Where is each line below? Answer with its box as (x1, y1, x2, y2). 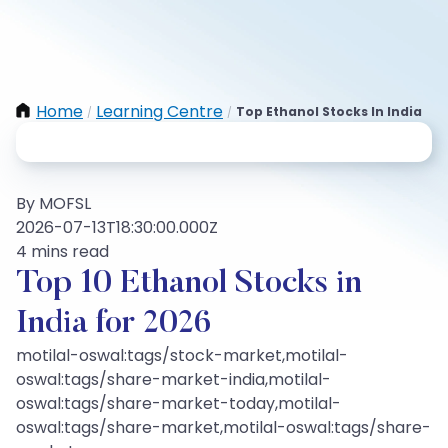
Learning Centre (96, 100, 223, 123)
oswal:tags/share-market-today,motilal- (16, 392, 341, 415)
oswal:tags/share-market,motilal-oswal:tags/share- (16, 416, 431, 439)
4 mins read (16, 240, 109, 263)
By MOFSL (16, 192, 91, 215)
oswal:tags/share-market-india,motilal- (16, 368, 331, 391)
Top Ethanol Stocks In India (236, 103, 422, 120)
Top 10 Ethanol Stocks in (16, 268, 362, 300)
